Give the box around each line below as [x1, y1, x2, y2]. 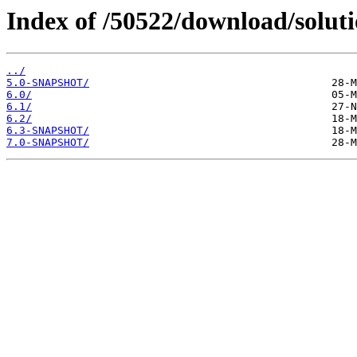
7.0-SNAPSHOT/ [6, 136, 89, 149]
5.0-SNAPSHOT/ [6, 76, 89, 89]
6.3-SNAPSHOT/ [6, 124, 89, 137]
